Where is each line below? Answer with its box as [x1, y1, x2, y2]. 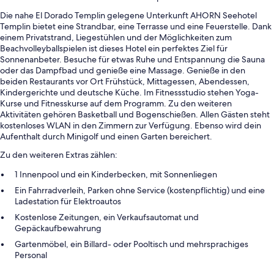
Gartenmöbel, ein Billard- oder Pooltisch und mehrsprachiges [15, 239, 248, 250]
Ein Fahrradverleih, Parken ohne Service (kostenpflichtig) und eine [15, 185, 265, 196]
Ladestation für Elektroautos [15, 196, 121, 207]
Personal [15, 250, 47, 261]
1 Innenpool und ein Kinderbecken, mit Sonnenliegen [15, 169, 217, 180]
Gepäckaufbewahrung [15, 223, 102, 234]
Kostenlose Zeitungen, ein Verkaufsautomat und [15, 212, 199, 223]
